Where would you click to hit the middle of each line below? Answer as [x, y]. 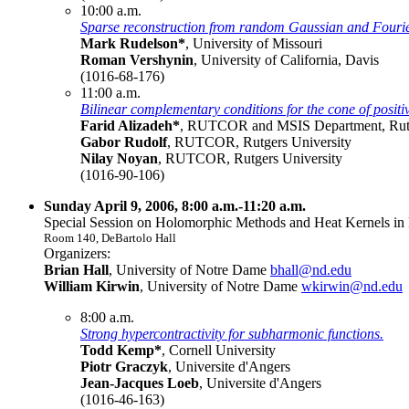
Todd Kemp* [121, 350]
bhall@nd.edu [311, 269]
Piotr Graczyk [124, 366]
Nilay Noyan [119, 158]
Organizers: [77, 253]
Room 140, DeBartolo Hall [110, 237]
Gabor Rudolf [124, 142]
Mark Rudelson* [133, 43]
